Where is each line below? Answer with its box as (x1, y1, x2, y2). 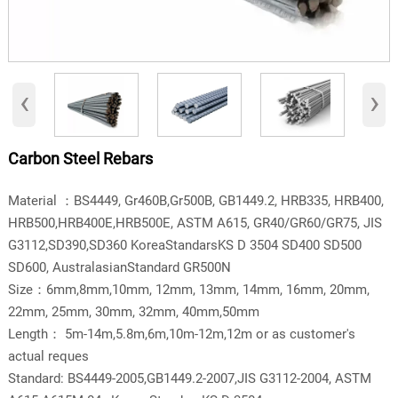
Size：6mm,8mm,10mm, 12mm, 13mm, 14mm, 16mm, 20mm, (7, 281, 370, 298)
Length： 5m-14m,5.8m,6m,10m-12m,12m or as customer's (7, 325, 355, 342)
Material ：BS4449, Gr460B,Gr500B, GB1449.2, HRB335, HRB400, (7, 192, 384, 209)
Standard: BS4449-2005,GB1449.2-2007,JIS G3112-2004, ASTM (7, 370, 371, 386)
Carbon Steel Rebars (7, 149, 153, 169)
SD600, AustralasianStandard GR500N (7, 259, 231, 275)
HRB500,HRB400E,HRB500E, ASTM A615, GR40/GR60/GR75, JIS (7, 214, 382, 231)
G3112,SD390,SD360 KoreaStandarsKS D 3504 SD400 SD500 (7, 236, 362, 253)
